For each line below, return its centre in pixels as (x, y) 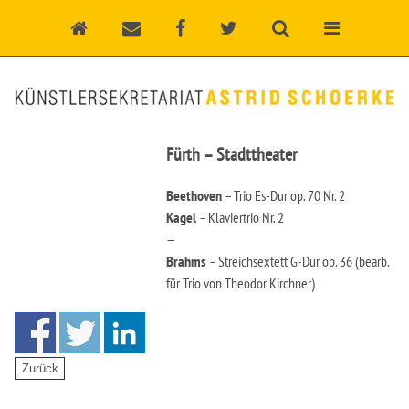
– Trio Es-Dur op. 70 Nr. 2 (283, 196)
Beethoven (194, 196)
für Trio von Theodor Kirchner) (241, 283)
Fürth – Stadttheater (231, 155)
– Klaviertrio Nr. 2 (240, 218)
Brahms (186, 262)
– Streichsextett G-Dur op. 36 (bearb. (298, 262)
